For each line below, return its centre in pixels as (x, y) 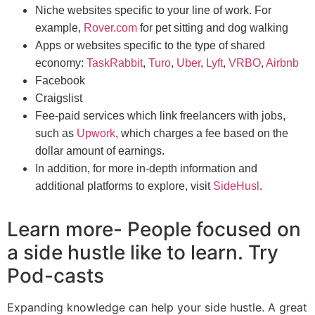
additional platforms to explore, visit (124, 186)
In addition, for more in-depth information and (146, 169)
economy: (61, 63)
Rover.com (110, 28)
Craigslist (59, 98)
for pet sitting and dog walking (213, 28)
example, (59, 28)
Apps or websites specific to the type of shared (150, 46)
